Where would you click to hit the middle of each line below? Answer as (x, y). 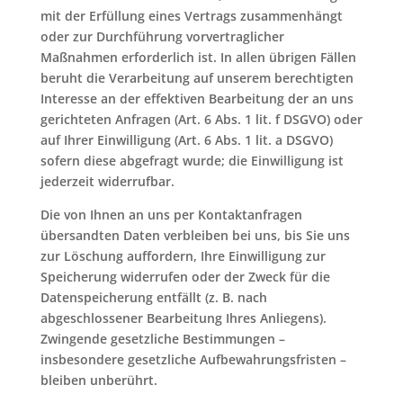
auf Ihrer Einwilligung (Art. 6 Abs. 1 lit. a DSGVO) (186, 140)
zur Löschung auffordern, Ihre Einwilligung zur (183, 256)
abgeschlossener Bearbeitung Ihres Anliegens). (183, 318)
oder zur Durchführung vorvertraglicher (162, 36)
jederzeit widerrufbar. (107, 181)
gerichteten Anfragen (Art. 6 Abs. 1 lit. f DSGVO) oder (201, 119)
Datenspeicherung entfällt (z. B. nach (153, 297)
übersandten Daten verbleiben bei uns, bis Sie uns (195, 235)
